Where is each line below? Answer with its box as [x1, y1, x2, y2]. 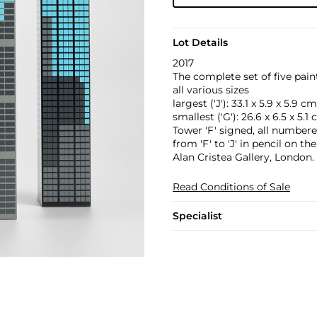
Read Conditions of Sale [172, 180, 290, 193]
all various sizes [172, 83, 249, 96]
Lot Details [172, 36, 228, 49]
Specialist [172, 209, 222, 222]
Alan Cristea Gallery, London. [172, 151, 314, 163]
